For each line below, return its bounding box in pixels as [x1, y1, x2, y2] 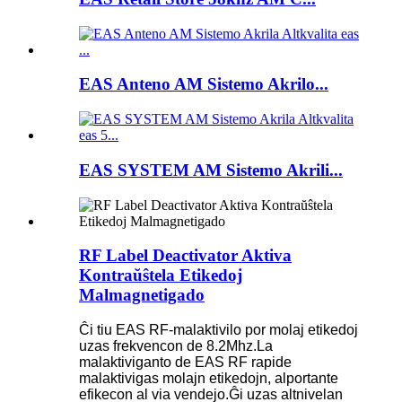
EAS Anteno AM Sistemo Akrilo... [79, 74, 328, 94]
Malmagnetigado [79, 285, 205, 305]
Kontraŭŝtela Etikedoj [79, 266, 242, 285]
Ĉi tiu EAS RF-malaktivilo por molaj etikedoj [79, 321, 358, 337]
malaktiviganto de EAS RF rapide [79, 354, 292, 370]
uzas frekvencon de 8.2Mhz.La [79, 337, 273, 354]
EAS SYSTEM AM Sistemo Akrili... [79, 160, 343, 179]
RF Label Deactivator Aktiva [79, 246, 292, 266]
